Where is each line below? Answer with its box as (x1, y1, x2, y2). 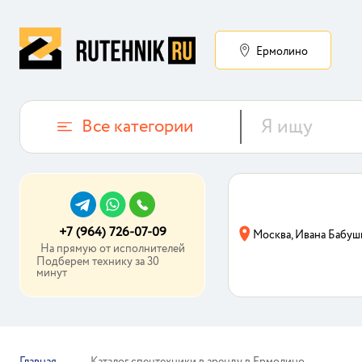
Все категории (82, 114, 193, 140)
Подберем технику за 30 (36, 254, 159, 270)
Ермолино (256, 44, 308, 60)
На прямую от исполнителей (40, 241, 185, 257)
